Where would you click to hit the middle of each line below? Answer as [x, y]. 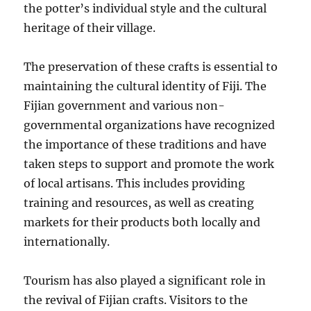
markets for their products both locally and [142, 222]
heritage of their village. [90, 27]
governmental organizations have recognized [150, 125]
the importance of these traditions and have [145, 144]
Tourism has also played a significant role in [145, 280]
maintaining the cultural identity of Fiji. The [145, 86]
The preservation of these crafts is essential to [151, 66]
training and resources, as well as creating [139, 202]
